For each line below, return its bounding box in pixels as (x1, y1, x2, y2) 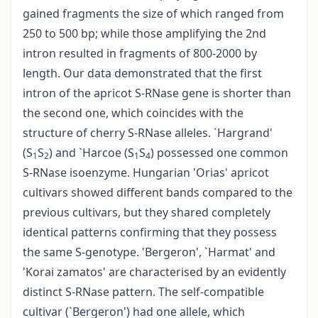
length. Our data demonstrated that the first (23, 65, 262, 82)
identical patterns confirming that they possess (23, 224, 277, 241)
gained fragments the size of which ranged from (23, 6, 284, 22)
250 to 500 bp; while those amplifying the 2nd (23, 26, 266, 42)
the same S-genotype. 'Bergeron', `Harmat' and (23, 244, 275, 261)
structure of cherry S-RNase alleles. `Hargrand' (23, 125, 273, 141)
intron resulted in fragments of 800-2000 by (23, 45, 257, 62)
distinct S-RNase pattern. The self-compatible (23, 284, 264, 300)
